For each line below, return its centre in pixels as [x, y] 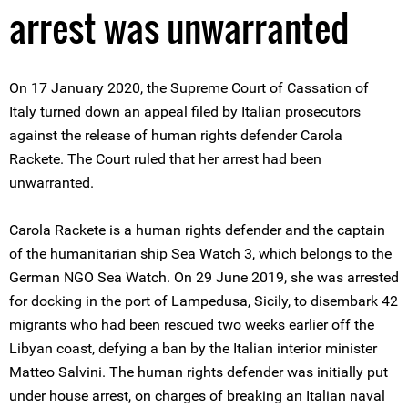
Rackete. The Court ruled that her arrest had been [165, 159]
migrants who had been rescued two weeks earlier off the [192, 325]
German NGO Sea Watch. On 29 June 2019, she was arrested [204, 277]
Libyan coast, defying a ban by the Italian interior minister [193, 348]
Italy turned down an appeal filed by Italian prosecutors [185, 112]
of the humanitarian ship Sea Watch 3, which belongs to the [200, 254]
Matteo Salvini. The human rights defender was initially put [199, 372]
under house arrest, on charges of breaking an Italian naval [197, 396]
